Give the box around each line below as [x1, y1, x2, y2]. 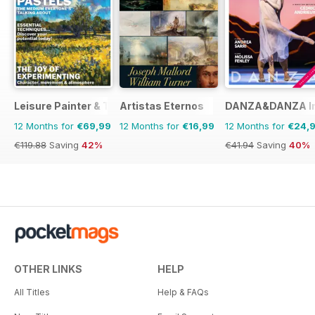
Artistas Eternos [120, 99, 204, 112]
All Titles [14, 286, 50, 297]
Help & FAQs [157, 286, 209, 297]
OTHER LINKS [14, 262, 82, 275]
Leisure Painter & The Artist [14, 99, 154, 112]
